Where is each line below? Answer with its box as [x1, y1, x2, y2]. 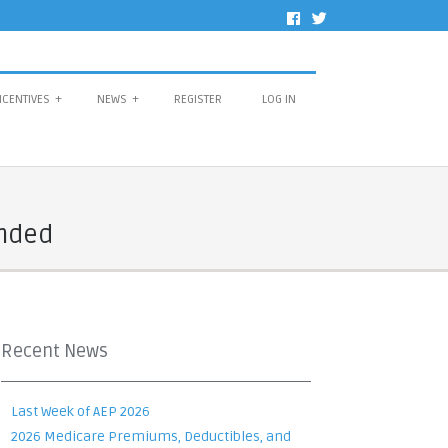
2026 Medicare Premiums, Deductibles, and [11, 428, 291, 445]
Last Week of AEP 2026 [11, 403, 150, 420]
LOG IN [262, 92, 296, 107]
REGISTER [174, 92, 222, 107]
